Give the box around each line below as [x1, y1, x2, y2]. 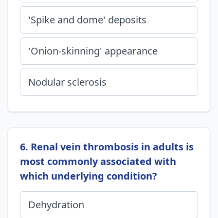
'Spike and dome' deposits [28, 13, 146, 26]
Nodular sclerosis [28, 75, 107, 89]
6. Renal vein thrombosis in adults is [20, 140, 194, 153]
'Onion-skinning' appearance [28, 44, 158, 57]
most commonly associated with [20, 155, 176, 168]
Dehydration [28, 198, 84, 211]
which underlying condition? [20, 169, 157, 182]
